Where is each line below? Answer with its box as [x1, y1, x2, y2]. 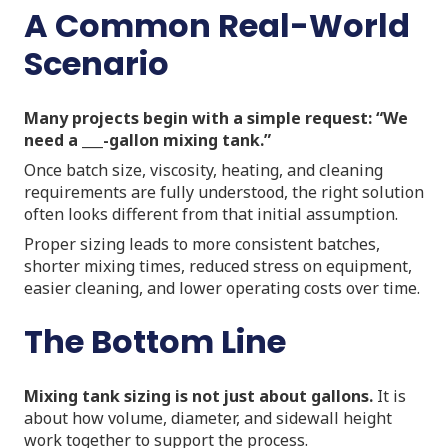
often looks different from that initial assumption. [24, 202, 398, 225]
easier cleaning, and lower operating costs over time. [24, 276, 420, 299]
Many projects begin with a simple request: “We [24, 106, 408, 129]
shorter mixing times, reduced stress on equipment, [24, 254, 412, 277]
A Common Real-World [24, 2, 410, 48]
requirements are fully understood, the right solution [24, 180, 424, 203]
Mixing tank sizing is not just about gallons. [24, 384, 373, 407]
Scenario [24, 40, 169, 86]
